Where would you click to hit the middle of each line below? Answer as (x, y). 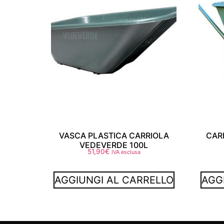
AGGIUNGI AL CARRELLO (114, 180)
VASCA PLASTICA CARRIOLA (114, 136)
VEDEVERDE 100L (114, 145)
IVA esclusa (126, 152)
